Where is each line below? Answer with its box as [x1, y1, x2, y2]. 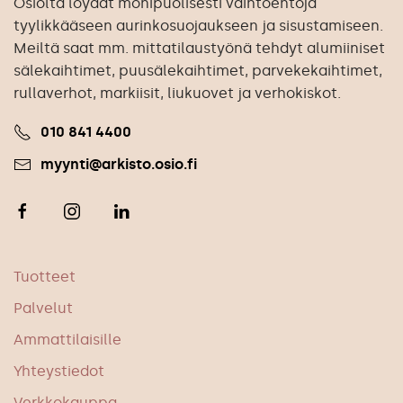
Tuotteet [13, 267, 76, 285]
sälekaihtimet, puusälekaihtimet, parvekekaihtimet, [13, 62, 382, 80]
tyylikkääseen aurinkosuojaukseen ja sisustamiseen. [13, 17, 383, 35]
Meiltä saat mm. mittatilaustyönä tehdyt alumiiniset [13, 40, 385, 58]
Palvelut [13, 299, 73, 317]
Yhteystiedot [13, 362, 104, 380]
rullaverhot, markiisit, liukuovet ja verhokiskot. [13, 85, 341, 103]
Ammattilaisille [13, 330, 121, 348]
